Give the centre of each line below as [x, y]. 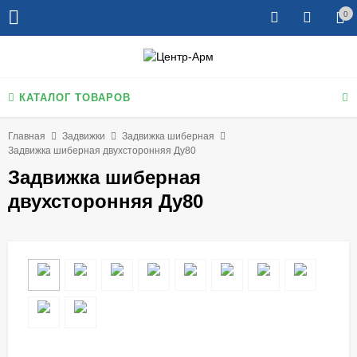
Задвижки [84, 136]
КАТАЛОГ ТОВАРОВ [75, 97]
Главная [27, 136]
